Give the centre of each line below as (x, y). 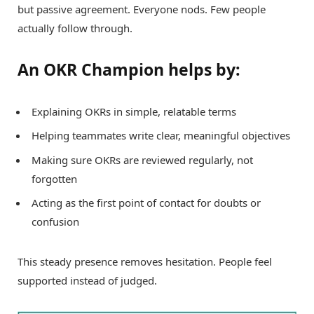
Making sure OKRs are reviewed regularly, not (142, 159)
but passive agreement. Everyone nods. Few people (142, 9)
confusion (55, 222)
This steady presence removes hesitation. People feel (145, 262)
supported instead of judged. (87, 281)
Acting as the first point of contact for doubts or (146, 203)
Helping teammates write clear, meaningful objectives (161, 136)
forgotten (54, 178)
